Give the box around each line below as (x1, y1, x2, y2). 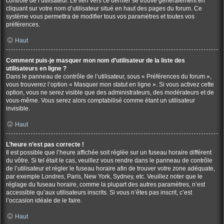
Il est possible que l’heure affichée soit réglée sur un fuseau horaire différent (6, 149, 211, 156)
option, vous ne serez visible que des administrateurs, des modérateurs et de (6, 89, 214, 96)
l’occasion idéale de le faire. (6, 197, 82, 204)
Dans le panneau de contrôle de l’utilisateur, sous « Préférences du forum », (6, 73, 211, 80)
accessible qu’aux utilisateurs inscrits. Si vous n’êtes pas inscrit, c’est (6, 189, 192, 196)
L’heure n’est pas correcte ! (6, 141, 84, 148)
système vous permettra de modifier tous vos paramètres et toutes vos (6, 13, 194, 20)
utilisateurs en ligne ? (6, 65, 66, 72)
